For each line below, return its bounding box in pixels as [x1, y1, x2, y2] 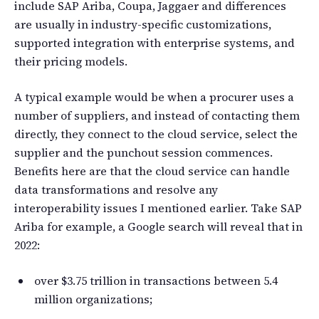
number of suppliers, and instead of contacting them [14, 108, 300, 124]
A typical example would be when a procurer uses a [14, 89, 294, 105]
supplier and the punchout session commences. [14, 145, 273, 161]
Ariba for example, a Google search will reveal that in [14, 219, 303, 235]
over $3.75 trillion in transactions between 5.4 [34, 273, 278, 289]
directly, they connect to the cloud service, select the [14, 126, 298, 142]
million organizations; [34, 291, 152, 308]
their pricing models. [14, 53, 127, 70]
